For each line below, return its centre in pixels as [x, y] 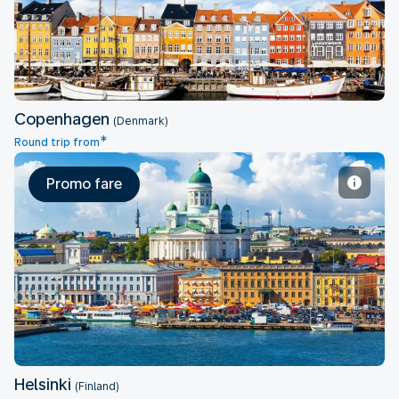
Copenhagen [64, 119]
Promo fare [84, 184]
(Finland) [97, 387]
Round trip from [57, 142]
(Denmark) [141, 121]
